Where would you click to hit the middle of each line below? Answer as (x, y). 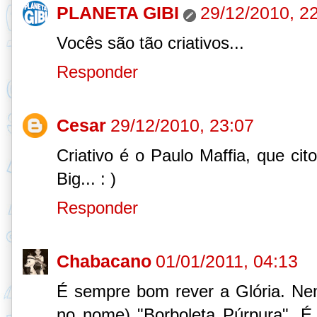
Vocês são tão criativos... (150, 42)
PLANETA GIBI (118, 12)
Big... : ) (86, 179)
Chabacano (104, 261)
